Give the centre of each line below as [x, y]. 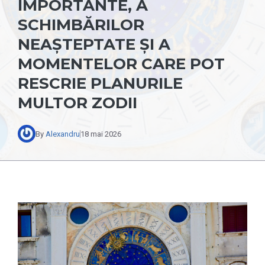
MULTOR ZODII [77, 103]
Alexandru [63, 134]
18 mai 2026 [101, 134]
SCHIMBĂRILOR [81, 25]
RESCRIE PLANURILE [100, 83]
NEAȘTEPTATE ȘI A [94, 44]
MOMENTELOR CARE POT [121, 64]
